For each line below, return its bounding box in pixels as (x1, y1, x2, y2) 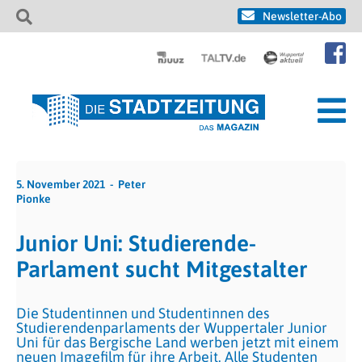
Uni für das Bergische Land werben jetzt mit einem (16, 334, 339, 351)
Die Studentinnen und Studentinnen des (16, 305, 269, 322)
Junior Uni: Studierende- (16, 230, 256, 256)
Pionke (16, 192, 51, 205)
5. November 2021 (16, 178, 105, 191)
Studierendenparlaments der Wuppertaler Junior (16, 319, 327, 336)
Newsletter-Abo (263, 10, 342, 23)
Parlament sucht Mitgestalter (16, 256, 307, 282)
